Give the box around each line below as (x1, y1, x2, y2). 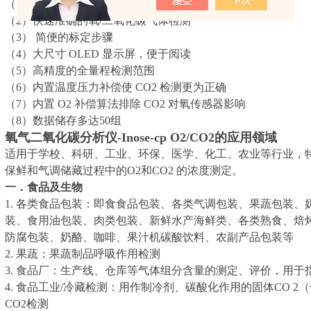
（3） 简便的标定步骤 (5, 31, 113, 43)
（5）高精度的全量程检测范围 (5, 65, 155, 76)
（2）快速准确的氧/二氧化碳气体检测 (5, 15, 191, 26)
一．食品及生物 (5, 181, 83, 193)
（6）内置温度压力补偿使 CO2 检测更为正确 (5, 81, 226, 93)
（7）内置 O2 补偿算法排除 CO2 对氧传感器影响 (5, 98, 246, 110)
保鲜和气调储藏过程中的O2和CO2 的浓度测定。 (5, 165, 243, 176)
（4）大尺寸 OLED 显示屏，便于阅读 (5, 48, 191, 60)
